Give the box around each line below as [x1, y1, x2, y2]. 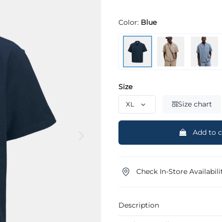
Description [118, 201, 159, 210]
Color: [118, 17, 141, 27]
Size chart [177, 99, 212, 109]
